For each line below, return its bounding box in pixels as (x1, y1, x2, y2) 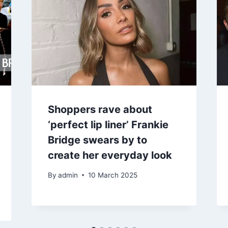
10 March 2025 (88, 170, 137, 179)
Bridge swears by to (47, 134, 147, 147)
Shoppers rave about (47, 103, 152, 116)
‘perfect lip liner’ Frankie (47, 119, 168, 131)
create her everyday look (47, 149, 172, 162)
